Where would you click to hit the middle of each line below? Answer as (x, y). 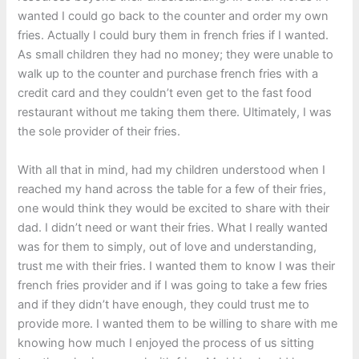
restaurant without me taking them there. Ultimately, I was (175, 113)
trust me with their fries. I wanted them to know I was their (177, 266)
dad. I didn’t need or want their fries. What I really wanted (173, 227)
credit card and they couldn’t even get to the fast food (165, 93)
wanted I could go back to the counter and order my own (173, 16)
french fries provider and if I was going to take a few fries (173, 285)
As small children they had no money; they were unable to (176, 55)
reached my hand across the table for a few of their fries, (172, 189)
